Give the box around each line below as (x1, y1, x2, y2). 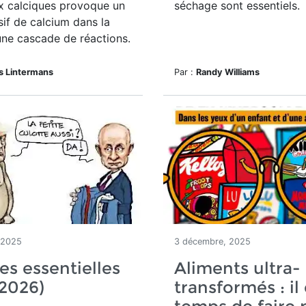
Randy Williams (196, 67, 260, 77)
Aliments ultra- (174, 258, 300, 278)
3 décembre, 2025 (174, 236, 251, 247)
